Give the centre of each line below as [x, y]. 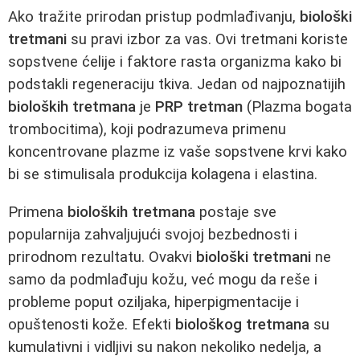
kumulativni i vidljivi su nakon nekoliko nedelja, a [165, 347]
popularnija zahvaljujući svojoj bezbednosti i [153, 234]
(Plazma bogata [297, 106]
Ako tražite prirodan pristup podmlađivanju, [154, 16]
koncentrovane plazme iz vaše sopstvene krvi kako [178, 151]
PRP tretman [199, 106]
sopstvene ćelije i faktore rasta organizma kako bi [175, 61]
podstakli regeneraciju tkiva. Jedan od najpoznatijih [177, 84]
